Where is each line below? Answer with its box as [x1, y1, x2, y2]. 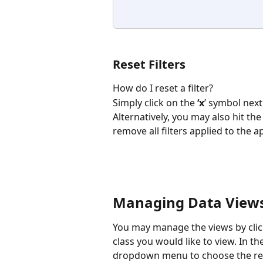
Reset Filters [113, 56, 186, 73]
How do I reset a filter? [113, 82, 215, 95]
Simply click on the [113, 96, 197, 109]
